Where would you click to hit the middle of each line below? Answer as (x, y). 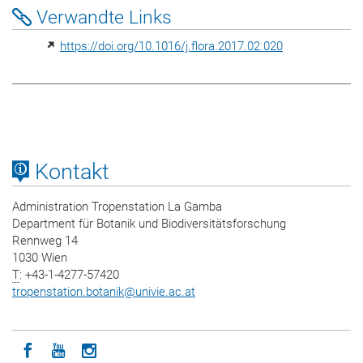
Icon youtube (108, 350)
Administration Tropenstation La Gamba (117, 207)
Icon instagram (147, 350)
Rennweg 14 (45, 241)
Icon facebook (83, 350)
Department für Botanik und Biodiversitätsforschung (149, 224)
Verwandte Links (102, 18)
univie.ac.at (165, 292)
